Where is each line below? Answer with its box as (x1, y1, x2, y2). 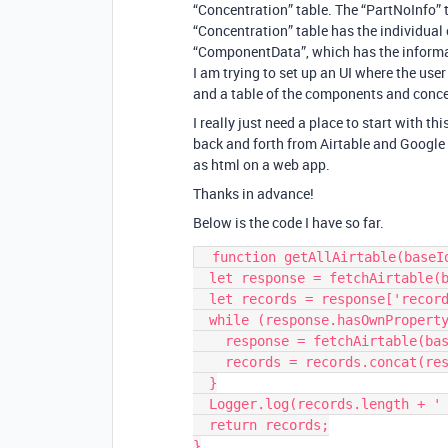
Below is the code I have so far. (193, 213, 384, 232)
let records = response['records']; (193, 291, 209, 307)
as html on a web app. (193, 155, 330, 174)
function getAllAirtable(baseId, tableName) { (196, 249, 212, 265)
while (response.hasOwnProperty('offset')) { (193, 312, 209, 328)
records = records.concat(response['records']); (193, 354, 225, 370)
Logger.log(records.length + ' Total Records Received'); (193, 396, 209, 412)
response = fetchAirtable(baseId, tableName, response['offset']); (193, 333, 225, 349)
